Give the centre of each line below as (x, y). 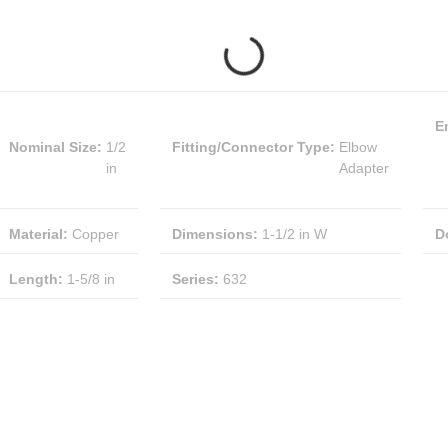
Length (33, 279)
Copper (95, 234)
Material (36, 234)
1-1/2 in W (294, 234)
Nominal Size (53, 147)
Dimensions (212, 234)
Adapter (364, 168)
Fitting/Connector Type (251, 147)
